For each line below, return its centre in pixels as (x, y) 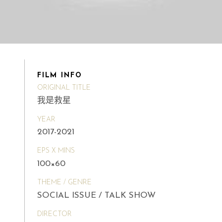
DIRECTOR (55, 214)
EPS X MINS (56, 151)
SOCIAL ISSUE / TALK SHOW (96, 195)
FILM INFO (60, 76)
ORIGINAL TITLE (64, 88)
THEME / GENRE (64, 183)
